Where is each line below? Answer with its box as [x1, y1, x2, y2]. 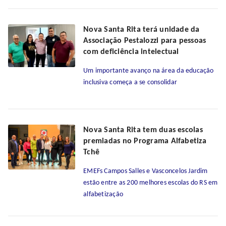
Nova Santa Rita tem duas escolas [83, 126, 203, 134]
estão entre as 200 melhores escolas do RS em [83, 179, 218, 187]
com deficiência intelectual [83, 48, 179, 56]
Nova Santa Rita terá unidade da [83, 26, 200, 34]
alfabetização [83, 191, 123, 198]
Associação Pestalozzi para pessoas [83, 37, 206, 45]
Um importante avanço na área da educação [83, 67, 214, 75]
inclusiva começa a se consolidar [83, 79, 177, 86]
